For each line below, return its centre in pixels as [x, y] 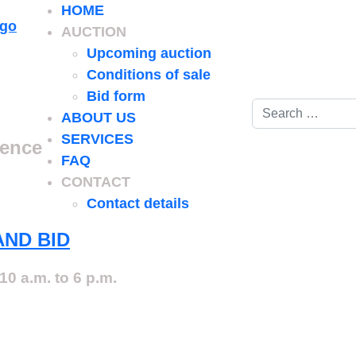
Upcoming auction [149, 53]
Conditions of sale [149, 75]
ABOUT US [99, 118]
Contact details [138, 203]
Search [275, 108]
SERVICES [97, 139]
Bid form [116, 96]
